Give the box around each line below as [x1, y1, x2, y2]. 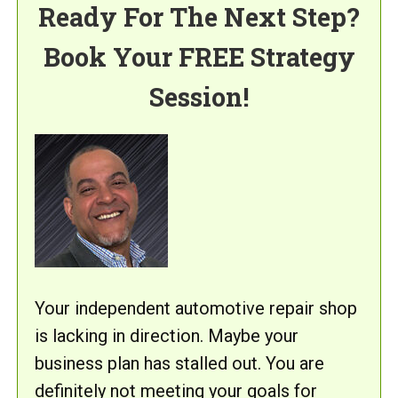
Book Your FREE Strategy [43, 40, 355, 74]
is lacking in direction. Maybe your [35, 325, 298, 346]
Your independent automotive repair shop [35, 298, 357, 319]
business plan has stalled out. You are [35, 353, 324, 374]
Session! [149, 80, 249, 114]
